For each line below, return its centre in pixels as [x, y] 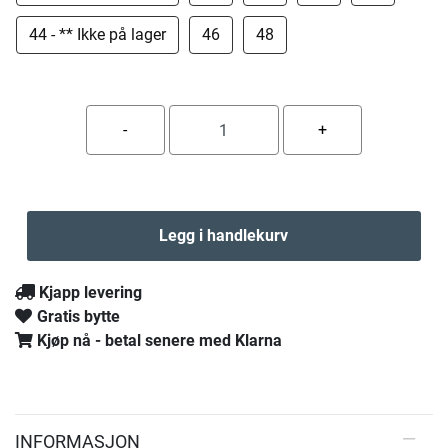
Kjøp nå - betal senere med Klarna [159, 340]
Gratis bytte [78, 316]
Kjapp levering [90, 292]
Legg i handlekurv [224, 235]
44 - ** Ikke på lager [97, 34]
